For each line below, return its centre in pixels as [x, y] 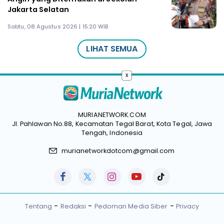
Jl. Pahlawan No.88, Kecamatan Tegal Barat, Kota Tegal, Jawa [112, 124]
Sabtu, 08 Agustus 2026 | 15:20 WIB [58, 26]
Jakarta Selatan [38, 10]
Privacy [187, 206]
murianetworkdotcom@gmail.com [118, 151]
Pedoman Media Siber [131, 206]
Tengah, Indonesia [112, 133]
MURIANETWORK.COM [112, 115]
